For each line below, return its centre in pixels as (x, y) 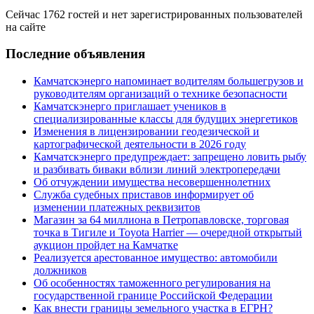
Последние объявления (75, 54)
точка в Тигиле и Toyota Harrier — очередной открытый (168, 233)
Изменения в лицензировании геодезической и (146, 132)
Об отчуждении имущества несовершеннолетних (152, 182)
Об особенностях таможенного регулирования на (152, 283)
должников (60, 271)
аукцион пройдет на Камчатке (106, 245)
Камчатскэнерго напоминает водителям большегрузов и (169, 81)
